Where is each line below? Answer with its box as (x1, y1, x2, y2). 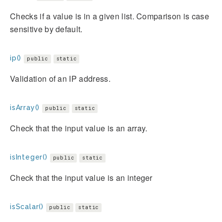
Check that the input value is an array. (10, 122, 148, 134)
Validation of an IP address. (10, 72, 111, 84)
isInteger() (10, 153, 48, 161)
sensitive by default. (10, 23, 83, 35)
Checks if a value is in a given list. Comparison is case (10, 10, 209, 22)
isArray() (10, 103, 40, 111)
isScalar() (10, 202, 44, 211)
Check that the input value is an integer (10, 171, 153, 183)
